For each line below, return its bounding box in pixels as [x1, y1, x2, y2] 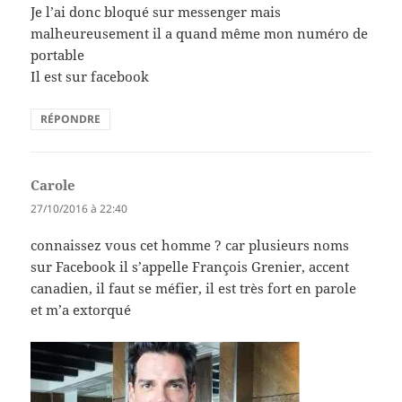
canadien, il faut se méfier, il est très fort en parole [31, 278, 357, 297]
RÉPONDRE [40, 110, 101, 127]
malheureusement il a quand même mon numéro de [31, 23, 369, 42]
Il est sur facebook [31, 66, 150, 85]
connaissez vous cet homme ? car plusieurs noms [31, 235, 350, 254]
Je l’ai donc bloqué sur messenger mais [31, 2, 282, 21]
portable [31, 45, 85, 64]
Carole [31, 175, 76, 194]
